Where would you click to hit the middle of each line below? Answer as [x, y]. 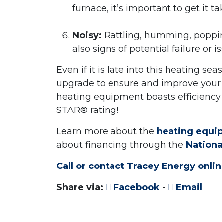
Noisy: [87, 35]
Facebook [135, 188]
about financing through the [121, 145]
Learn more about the [107, 132]
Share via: [80, 188]
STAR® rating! [87, 110]
